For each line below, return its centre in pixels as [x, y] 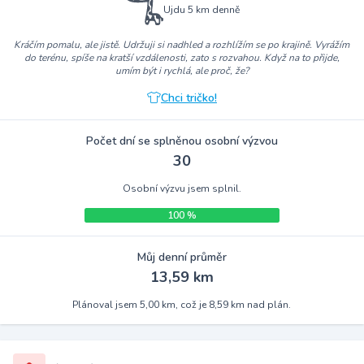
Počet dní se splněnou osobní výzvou [182, 141]
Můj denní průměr [182, 257]
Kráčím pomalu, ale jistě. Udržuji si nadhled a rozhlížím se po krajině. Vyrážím [182, 44]
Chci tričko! [188, 97]
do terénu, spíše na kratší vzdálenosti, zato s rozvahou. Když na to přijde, [182, 57]
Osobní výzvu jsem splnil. [182, 188]
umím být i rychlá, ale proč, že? [182, 70]
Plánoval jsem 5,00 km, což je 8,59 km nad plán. [182, 304]
